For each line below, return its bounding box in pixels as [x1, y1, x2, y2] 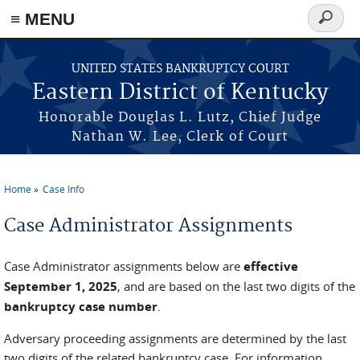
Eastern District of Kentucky [31, 80, 329, 106]
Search [308, 18, 356, 36]
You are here [4, 192, 94, 211]
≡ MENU [10, 10, 75, 28]
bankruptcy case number [4, 298, 157, 315]
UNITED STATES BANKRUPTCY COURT [71, 62, 289, 76]
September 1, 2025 [4, 278, 117, 295]
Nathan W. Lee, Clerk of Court [71, 129, 289, 145]
